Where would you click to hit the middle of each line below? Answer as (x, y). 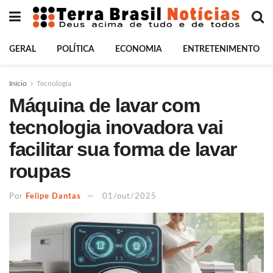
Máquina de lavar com (105, 105)
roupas (40, 171)
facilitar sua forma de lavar (123, 149)
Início (18, 83)
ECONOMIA (139, 49)
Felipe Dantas (53, 196)
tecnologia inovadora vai (116, 127)
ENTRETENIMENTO (221, 49)
